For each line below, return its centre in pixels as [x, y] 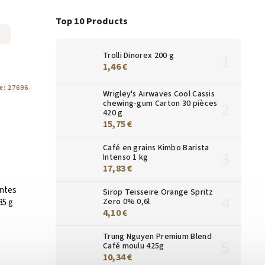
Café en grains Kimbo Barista [156, 148]
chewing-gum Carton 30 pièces [160, 103]
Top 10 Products [92, 22]
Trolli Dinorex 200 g [138, 55]
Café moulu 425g [134, 246]
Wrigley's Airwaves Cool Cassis [159, 94]
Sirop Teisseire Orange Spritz [158, 192]
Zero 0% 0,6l [127, 201]
